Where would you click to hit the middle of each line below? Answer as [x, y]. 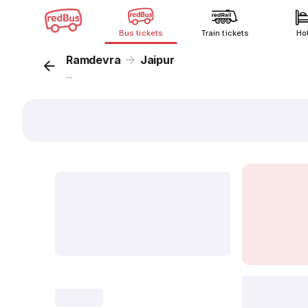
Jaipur [157, 60]
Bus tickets [141, 33]
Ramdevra [93, 60]
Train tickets [225, 33]
